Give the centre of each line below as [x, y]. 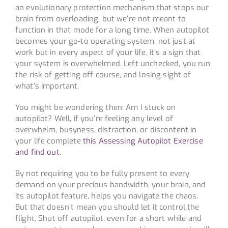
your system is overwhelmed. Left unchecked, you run [113, 63]
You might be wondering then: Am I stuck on [95, 107]
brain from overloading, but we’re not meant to [100, 19]
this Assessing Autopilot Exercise [143, 141]
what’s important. [47, 86]
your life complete [49, 141]
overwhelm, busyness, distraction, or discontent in [106, 130]
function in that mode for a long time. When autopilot [112, 30]
